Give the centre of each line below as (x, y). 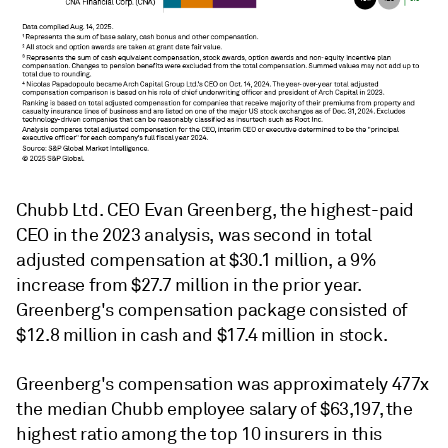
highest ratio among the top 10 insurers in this (199, 434)
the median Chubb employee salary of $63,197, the (214, 409)
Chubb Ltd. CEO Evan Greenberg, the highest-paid (215, 210)
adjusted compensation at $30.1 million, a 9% (196, 260)
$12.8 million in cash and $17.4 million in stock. (202, 335)
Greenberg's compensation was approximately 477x (223, 384)
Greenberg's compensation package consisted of (212, 310)
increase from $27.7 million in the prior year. (189, 285)
